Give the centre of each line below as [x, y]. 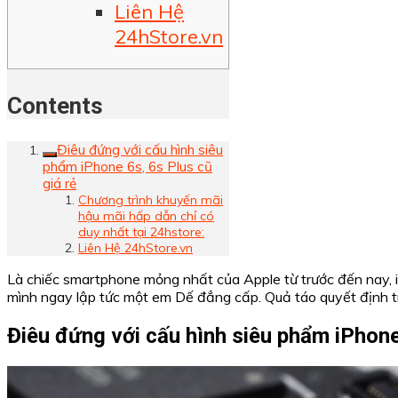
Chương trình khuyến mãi [151, 200]
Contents [55, 105]
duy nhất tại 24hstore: [141, 232]
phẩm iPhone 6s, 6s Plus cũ [127, 167]
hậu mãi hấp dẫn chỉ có [146, 216]
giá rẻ [60, 184]
